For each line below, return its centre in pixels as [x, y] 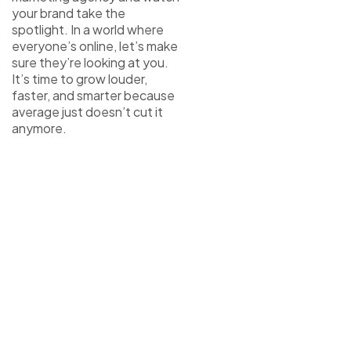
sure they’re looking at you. [90, 62]
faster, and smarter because [93, 95]
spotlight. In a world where [88, 29]
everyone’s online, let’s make [95, 45]
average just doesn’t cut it [87, 111]
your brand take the [69, 13]
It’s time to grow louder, [80, 78]
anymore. [39, 128]
